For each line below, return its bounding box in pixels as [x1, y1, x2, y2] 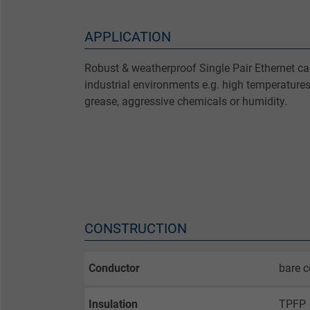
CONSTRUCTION [84, 220, 187, 237]
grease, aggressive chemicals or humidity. [84, 94, 287, 108]
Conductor [89, 261, 140, 275]
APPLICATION [84, 28, 171, 45]
